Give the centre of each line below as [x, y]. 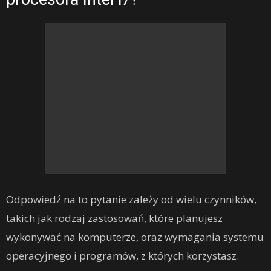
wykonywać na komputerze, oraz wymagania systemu [135, 237]
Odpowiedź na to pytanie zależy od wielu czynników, [131, 200]
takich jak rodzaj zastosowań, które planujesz [114, 218]
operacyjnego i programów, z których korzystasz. [122, 256]
